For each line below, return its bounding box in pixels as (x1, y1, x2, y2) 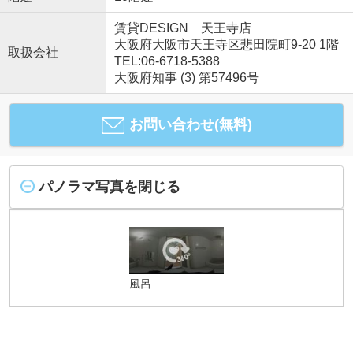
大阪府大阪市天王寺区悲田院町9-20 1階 (113, 38, 339, 52)
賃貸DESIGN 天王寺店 (113, 21, 251, 35)
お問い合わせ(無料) (128, 117, 252, 133)
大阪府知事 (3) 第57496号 (113, 71, 259, 85)
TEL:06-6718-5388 (113, 54, 220, 69)
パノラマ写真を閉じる (38, 179, 180, 195)
